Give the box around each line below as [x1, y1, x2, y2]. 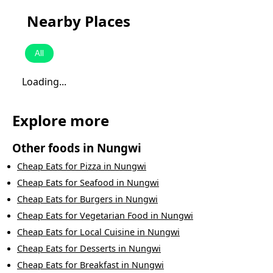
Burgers [80, 193, 113, 205]
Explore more [12, 110, 109, 131]
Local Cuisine [80, 226, 135, 238]
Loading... [22, 75, 66, 89]
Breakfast [80, 259, 119, 271]
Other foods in [12, 140, 97, 156]
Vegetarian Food [80, 210, 148, 222]
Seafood [80, 177, 114, 189]
